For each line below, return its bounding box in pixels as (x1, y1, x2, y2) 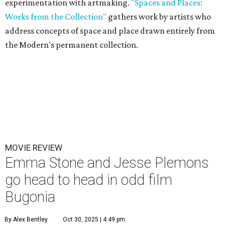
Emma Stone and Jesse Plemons (5, 154, 209, 172)
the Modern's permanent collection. (5, 40, 138, 50)
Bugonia (5, 188, 55, 206)
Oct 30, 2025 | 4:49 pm (63, 216, 125, 223)
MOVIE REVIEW (5, 143, 62, 153)
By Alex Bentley (5, 216, 48, 223)
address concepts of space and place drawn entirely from (5, 26, 215, 36)
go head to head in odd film (5, 171, 172, 189)
